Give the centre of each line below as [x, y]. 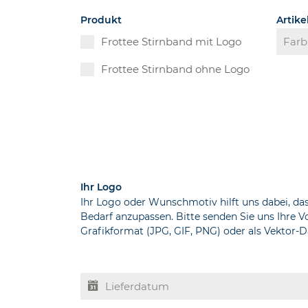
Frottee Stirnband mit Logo [172, 42]
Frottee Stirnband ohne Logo [176, 69]
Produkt [101, 20]
